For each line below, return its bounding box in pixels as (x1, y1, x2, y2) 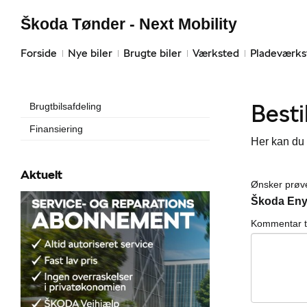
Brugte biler (123, 47, 182, 60)
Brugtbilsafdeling (29, 101, 101, 112)
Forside (21, 47, 57, 60)
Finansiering (29, 123, 83, 134)
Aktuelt (21, 167, 62, 182)
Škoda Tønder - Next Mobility (21, 15, 237, 33)
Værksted (193, 47, 239, 60)
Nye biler (68, 47, 112, 60)
